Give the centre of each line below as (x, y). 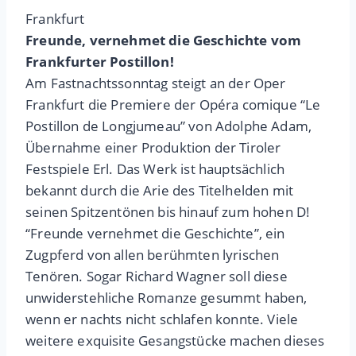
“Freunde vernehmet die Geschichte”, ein (155, 234)
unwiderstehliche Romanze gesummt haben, (166, 298)
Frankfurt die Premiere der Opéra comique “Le (173, 105)
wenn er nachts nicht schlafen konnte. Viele (162, 319)
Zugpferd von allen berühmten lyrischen (153, 255)
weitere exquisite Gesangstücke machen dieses (175, 341)
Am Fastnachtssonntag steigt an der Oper (156, 83)
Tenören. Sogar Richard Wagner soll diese (157, 277)
